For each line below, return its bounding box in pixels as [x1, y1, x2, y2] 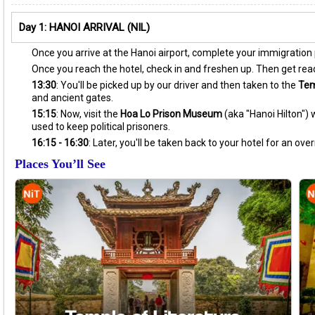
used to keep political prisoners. [32, 121, 170, 132]
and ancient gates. [32, 92, 113, 103]
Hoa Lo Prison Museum [120, 108, 222, 120]
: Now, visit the [56, 108, 120, 120]
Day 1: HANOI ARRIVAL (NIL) [19, 21, 150, 34]
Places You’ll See [15, 157, 105, 171]
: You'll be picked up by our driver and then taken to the [56, 79, 298, 91]
